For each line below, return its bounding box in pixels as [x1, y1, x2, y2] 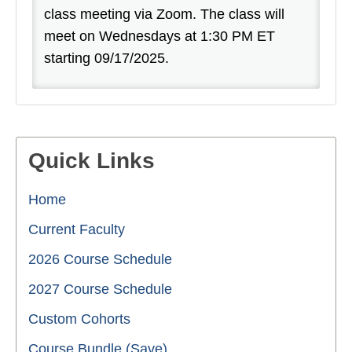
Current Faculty [28, 221, 125, 237]
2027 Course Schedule [28, 280, 172, 297]
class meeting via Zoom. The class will [44, 5, 284, 22]
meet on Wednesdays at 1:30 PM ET [44, 27, 275, 44]
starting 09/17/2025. [44, 49, 173, 66]
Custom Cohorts [28, 310, 130, 327]
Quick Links [28, 148, 155, 173]
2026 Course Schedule [28, 251, 172, 267]
